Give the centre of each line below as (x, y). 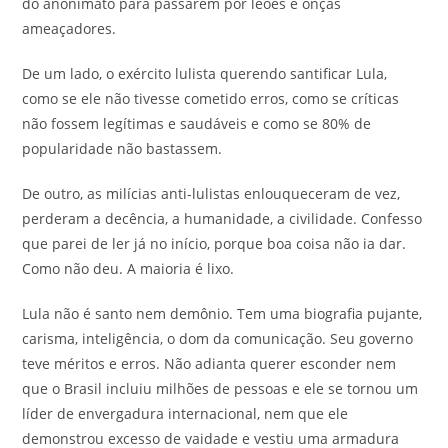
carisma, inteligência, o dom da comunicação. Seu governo (218, 338)
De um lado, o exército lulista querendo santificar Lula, (205, 73)
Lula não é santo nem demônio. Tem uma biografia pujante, (222, 313)
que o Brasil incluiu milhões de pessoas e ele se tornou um (220, 388)
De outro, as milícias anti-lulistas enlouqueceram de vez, (211, 193)
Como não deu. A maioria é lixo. (128, 268)
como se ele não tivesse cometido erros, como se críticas (211, 98)
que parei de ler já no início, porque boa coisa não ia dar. (214, 243)
